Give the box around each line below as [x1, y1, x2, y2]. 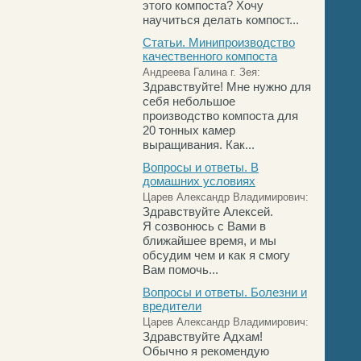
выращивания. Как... [143, 138, 255, 151]
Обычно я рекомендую [143, 344, 269, 358]
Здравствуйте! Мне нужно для [143, 80, 311, 93]
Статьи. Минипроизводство [143, 35, 295, 49]
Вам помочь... [143, 263, 218, 276]
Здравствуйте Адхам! [143, 330, 263, 343]
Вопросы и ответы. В [143, 160, 259, 174]
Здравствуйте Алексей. [143, 205, 273, 218]
